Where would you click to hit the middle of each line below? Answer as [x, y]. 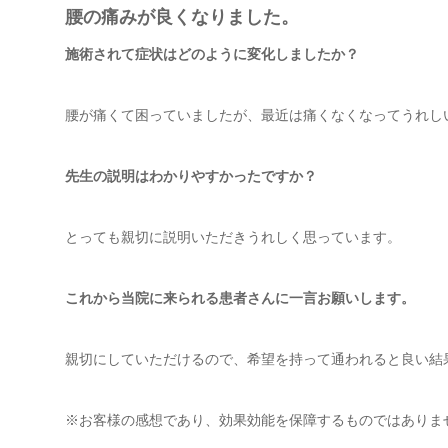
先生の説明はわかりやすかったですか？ [191, 176]
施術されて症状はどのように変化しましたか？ [212, 54]
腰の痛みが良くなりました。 [182, 17]
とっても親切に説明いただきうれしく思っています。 [233, 237]
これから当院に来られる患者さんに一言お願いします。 [240, 298]
